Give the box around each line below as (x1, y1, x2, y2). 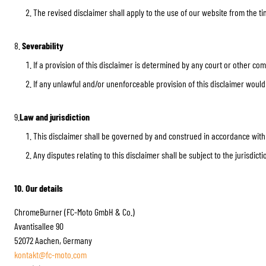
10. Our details (14, 182, 63, 194)
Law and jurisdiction (20, 111, 90, 122)
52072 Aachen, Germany (14, 235, 92, 246)
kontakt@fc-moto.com (14, 249, 87, 260)
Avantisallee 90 (14, 220, 64, 232)
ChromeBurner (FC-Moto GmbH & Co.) (14, 206, 135, 217)
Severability (20, 40, 64, 51)
